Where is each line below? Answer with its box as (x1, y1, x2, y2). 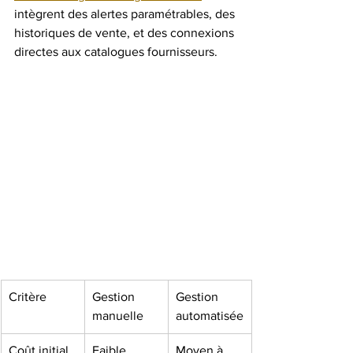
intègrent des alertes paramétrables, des (14, 7, 238, 20)
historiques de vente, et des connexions (14, 26, 237, 39)
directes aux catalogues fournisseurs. (14, 45, 217, 58)
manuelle (92, 309, 143, 322)
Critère (9, 290, 46, 303)
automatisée (176, 309, 243, 322)
